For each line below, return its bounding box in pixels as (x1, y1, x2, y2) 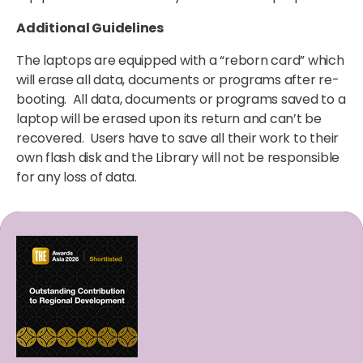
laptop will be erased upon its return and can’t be (16, 109, 322, 128)
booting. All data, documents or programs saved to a (16, 90, 346, 109)
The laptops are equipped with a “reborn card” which (16, 51, 344, 70)
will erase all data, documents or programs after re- (16, 70, 340, 89)
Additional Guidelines (16, 19, 164, 37)
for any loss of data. (16, 168, 137, 186)
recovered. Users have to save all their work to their (16, 129, 340, 147)
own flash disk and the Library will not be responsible (16, 148, 340, 167)
